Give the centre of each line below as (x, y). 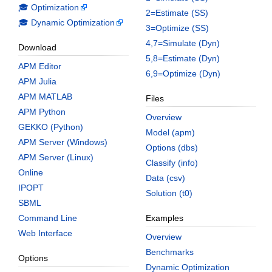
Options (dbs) (172, 147)
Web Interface (45, 233)
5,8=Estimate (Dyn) (183, 58)
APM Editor (40, 66)
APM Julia (37, 81)
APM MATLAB (45, 96)
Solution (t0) (169, 193)
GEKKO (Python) (51, 127)
